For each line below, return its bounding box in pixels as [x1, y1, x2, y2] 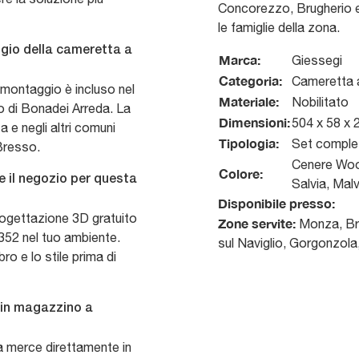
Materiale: [219, 94, 279, 110]
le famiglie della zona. [218, 20, 340, 35]
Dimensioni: [219, 115, 290, 131]
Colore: [219, 166, 263, 182]
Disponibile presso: [218, 196, 335, 212]
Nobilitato [292, 95, 349, 110]
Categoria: [219, 73, 282, 89]
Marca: [219, 52, 260, 68]
